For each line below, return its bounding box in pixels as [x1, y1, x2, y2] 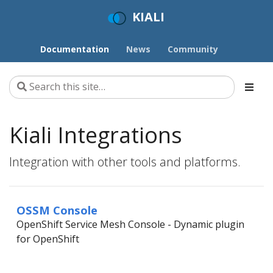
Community [168, 43, 218, 55]
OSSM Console [16, 202, 97, 218]
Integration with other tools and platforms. [9, 153, 241, 170]
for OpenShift [16, 232, 79, 246]
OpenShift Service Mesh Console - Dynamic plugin [16, 217, 244, 231]
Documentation [40, 43, 109, 55]
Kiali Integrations [9, 119, 182, 150]
